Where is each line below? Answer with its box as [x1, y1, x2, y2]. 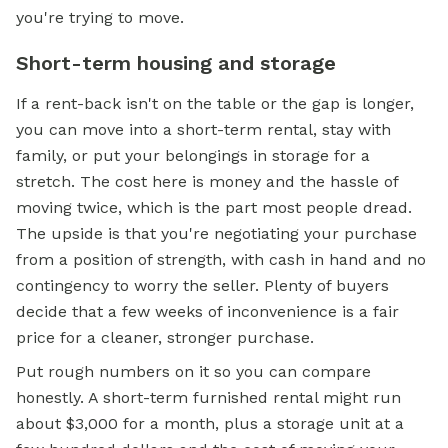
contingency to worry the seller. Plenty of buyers [16, 276, 389, 296]
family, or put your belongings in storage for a [16, 146, 370, 166]
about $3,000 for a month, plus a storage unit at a [16, 414, 404, 434]
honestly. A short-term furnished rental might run [16, 388, 401, 408]
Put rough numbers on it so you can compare [16, 362, 371, 382]
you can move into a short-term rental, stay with [16, 120, 391, 140]
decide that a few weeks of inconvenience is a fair [16, 302, 399, 322]
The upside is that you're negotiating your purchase [16, 224, 417, 244]
